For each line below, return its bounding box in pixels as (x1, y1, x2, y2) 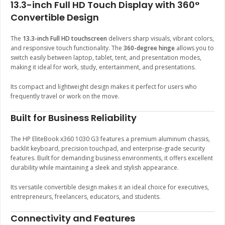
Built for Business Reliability (11, 111, 137, 125)
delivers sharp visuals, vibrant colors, (107, 34, 214, 43)
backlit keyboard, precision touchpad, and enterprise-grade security (11, 144, 205, 153)
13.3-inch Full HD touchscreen (23, 34, 107, 43)
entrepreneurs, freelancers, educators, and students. (11, 192, 161, 201)
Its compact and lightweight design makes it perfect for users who (11, 82, 197, 91)
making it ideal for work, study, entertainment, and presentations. (11, 63, 196, 72)
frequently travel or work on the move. (11, 92, 120, 101)
